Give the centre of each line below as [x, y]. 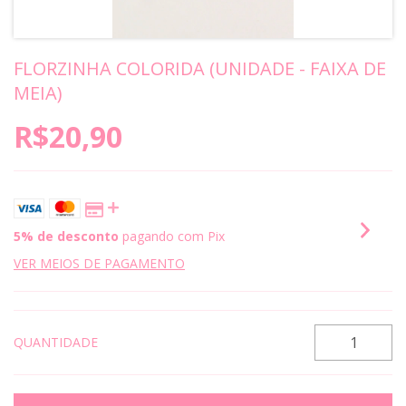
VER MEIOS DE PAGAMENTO [99, 263]
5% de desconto [66, 236]
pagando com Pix [172, 236]
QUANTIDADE [56, 342]
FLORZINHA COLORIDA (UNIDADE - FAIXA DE [200, 68]
